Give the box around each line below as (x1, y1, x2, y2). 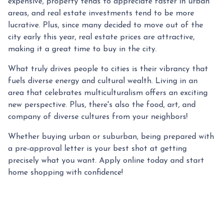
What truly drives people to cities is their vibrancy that (8, 65, 208, 74)
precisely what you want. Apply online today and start (8, 157, 204, 165)
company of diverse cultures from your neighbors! (8, 113, 188, 121)
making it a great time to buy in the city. (8, 45, 157, 54)
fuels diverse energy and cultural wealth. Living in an (8, 77, 198, 86)
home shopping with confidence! (8, 169, 123, 177)
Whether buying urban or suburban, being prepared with (8, 133, 214, 141)
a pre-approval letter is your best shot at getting (8, 145, 187, 153)
